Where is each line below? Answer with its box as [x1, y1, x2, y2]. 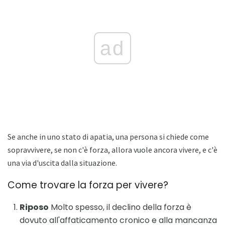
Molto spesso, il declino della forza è [49, 201, 191, 213]
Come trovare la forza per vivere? [8, 178, 168, 192]
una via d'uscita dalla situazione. [8, 157, 117, 168]
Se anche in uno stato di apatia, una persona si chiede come [8, 131, 209, 142]
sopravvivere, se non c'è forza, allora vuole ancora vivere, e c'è [8, 144, 217, 155]
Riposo [20, 201, 49, 213]
